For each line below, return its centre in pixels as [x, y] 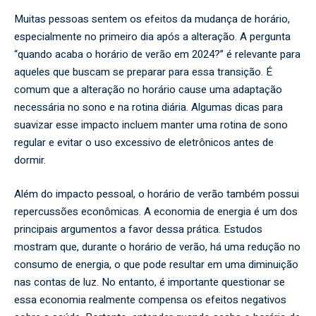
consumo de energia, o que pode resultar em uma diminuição [156, 264]
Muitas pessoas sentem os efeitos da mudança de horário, [152, 19]
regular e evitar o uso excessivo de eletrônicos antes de [144, 142]
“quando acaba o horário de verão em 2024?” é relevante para [157, 54]
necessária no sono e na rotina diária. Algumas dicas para [148, 107]
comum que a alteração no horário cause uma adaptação [148, 90]
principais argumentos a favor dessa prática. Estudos [138, 229]
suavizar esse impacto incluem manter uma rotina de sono [151, 125]
